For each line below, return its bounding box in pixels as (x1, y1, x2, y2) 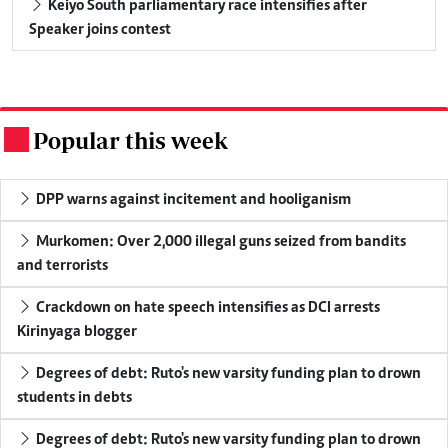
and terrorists (17, 257, 108, 274)
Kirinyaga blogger (17, 323, 137, 340)
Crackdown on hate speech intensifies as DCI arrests (33, 299, 380, 316)
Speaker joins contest (29, 21, 171, 38)
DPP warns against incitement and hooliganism (33, 191, 351, 208)
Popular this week (33, 126, 228, 154)
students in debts (17, 389, 132, 406)
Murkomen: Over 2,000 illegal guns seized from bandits (33, 233, 406, 250)
